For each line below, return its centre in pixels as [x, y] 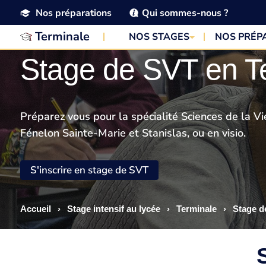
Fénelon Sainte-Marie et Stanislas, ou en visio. [133, 133]
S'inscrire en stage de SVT [89, 170]
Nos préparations [73, 13]
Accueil [35, 209]
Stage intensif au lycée [113, 209]
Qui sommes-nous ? [185, 13]
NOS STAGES [159, 37]
